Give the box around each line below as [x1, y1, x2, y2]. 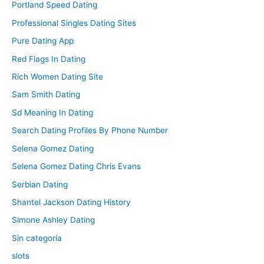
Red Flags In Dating [12, 54, 85, 64]
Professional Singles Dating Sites [12, 18, 136, 28]
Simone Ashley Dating [12, 215, 95, 225]
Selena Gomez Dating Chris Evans [12, 161, 141, 171]
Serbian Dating [12, 179, 68, 189]
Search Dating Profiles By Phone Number [12, 126, 168, 136]
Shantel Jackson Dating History [12, 197, 131, 207]
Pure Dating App [12, 36, 74, 46]
